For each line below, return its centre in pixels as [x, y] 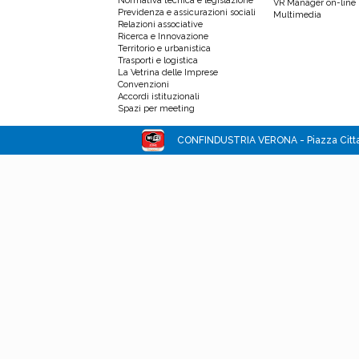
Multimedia [297, 15]
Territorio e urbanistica [164, 48]
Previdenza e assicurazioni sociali [187, 12]
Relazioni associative [160, 24]
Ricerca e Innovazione [163, 36]
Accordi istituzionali [159, 97]
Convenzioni [143, 85]
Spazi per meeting [156, 109]
